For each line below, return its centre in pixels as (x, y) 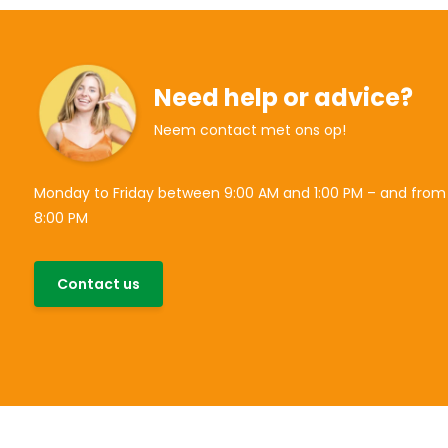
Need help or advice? (283, 97)
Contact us (98, 283)
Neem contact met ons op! (249, 130)
